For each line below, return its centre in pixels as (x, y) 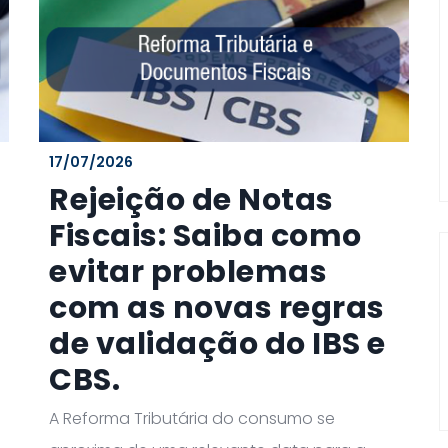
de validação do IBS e (217, 344)
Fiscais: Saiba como (205, 236)
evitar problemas (188, 272)
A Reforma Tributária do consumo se (192, 419)
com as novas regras (217, 308)
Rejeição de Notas (191, 200)
